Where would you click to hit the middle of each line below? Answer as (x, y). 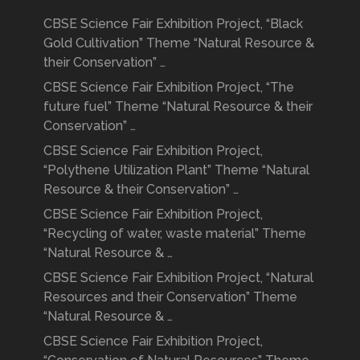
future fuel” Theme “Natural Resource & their (178, 106)
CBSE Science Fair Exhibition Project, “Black (173, 23)
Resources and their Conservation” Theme (170, 297)
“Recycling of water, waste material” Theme (174, 233)
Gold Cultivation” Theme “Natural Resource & (178, 43)
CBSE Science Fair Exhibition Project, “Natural (178, 277)
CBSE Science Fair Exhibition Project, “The (168, 87)
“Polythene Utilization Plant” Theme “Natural (176, 170)
